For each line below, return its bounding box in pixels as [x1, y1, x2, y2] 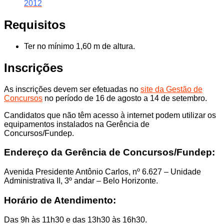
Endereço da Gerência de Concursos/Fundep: [4, 147, 215, 158]
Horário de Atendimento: [4, 194, 116, 205]
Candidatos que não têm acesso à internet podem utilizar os [4, 110, 216, 119]
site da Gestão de [140, 84, 202, 93]
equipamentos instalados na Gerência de [4, 119, 149, 128]
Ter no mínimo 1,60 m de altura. [24, 41, 135, 50]
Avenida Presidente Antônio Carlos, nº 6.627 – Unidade [4, 167, 201, 176]
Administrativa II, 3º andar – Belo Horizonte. [4, 176, 158, 185]
